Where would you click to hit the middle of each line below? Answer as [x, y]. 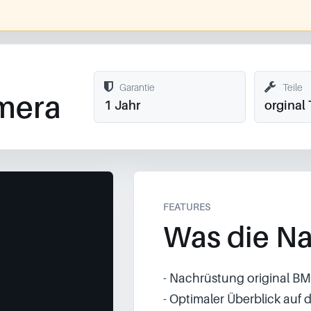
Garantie [137, 87]
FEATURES [186, 207]
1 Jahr [122, 105]
